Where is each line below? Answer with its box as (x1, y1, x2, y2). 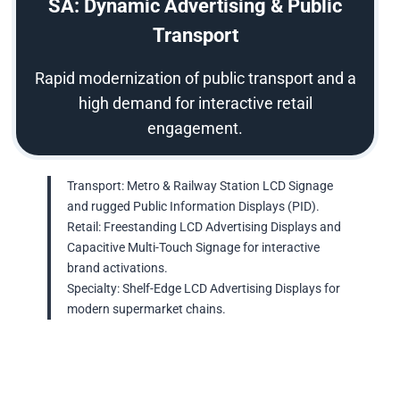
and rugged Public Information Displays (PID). (67, 199, 321, 215)
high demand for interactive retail (78, 94, 312, 113)
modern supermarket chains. (67, 302, 227, 318)
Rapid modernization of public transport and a (34, 69, 356, 88)
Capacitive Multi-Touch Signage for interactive (67, 240, 321, 256)
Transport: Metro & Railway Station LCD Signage (67, 179, 334, 195)
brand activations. (67, 261, 169, 277)
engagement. (147, 119, 244, 138)
